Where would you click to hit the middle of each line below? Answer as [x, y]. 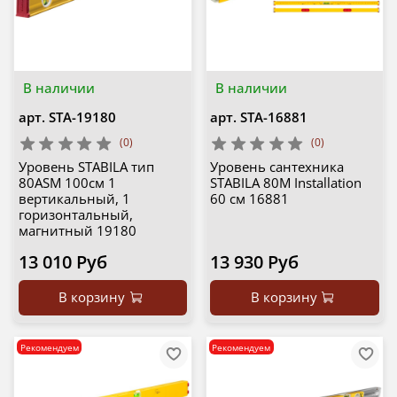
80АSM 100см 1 [67, 183]
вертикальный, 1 [74, 199]
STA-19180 [82, 117]
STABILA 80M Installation [286, 183]
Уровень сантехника [277, 167]
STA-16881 [274, 117]
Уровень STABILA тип [86, 167]
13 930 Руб [254, 262]
